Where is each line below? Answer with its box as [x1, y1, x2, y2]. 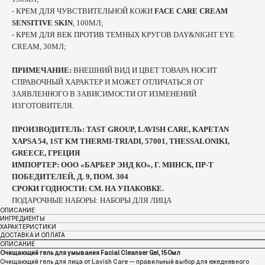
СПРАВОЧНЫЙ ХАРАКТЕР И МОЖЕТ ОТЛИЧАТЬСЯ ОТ [12, 77, 203, 87]
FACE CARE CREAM [154, 7, 228, 16]
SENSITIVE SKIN [12, 18, 73, 28]
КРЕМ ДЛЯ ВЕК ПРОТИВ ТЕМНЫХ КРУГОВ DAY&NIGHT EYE [16, 30, 234, 40]
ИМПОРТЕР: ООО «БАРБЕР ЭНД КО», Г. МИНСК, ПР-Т [12, 160, 214, 170]
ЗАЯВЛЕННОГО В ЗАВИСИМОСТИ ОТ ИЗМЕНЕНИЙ [12, 89, 196, 99]
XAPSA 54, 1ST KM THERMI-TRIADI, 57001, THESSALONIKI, [12, 137, 230, 146]
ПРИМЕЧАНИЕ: [12, 66, 73, 75]
